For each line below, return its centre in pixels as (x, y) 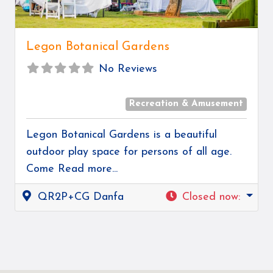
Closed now (210, 197)
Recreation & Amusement (186, 104)
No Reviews (128, 69)
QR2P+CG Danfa (80, 197)
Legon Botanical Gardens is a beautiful (122, 135)
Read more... (88, 169)
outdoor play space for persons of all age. (129, 152)
